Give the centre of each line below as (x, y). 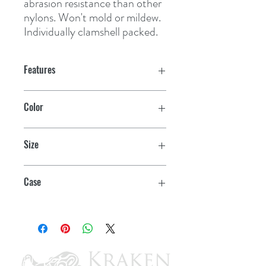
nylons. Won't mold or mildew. (92, 17)
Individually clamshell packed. (91, 31)
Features (39, 69)
